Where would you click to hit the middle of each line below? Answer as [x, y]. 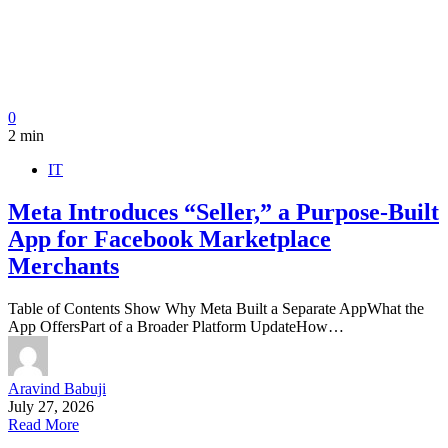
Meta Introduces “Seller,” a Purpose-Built [223, 211]
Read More [43, 424]
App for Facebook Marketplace [169, 238]
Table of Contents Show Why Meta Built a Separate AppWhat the [216, 308]
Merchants [63, 265]
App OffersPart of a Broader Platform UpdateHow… [176, 326]
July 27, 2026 [51, 406]
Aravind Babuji [57, 388]
